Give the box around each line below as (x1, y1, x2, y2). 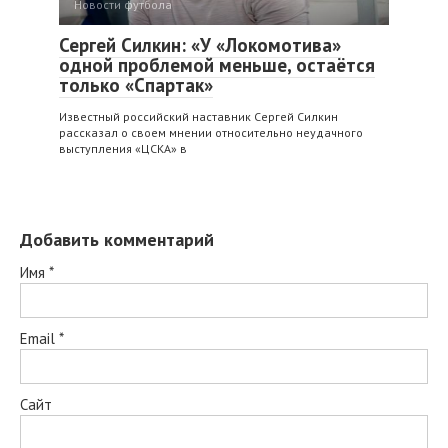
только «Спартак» (59, 72, 213, 97)
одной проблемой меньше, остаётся (59, 52, 375, 77)
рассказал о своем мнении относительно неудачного (59, 124, 363, 140)
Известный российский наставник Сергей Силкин (59, 108, 338, 124)
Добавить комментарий (20, 227, 214, 251)
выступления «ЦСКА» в (59, 140, 187, 156)
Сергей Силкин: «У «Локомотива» (59, 32, 341, 57)
